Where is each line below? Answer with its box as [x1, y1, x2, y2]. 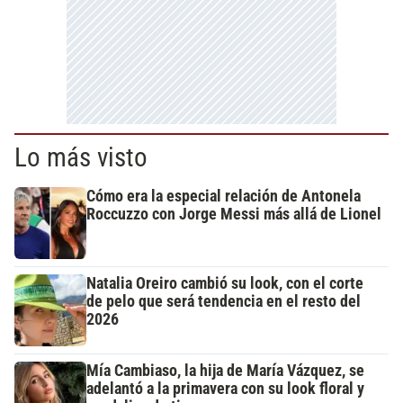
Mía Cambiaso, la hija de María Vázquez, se [86, 362, 364, 381]
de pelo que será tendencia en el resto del [86, 292, 361, 311]
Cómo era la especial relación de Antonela [86, 187, 361, 206]
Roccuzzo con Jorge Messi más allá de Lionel [86, 205, 381, 224]
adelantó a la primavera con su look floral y [86, 380, 364, 399]
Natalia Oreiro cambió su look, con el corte [86, 274, 363, 293]
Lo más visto [14, 142, 148, 174]
